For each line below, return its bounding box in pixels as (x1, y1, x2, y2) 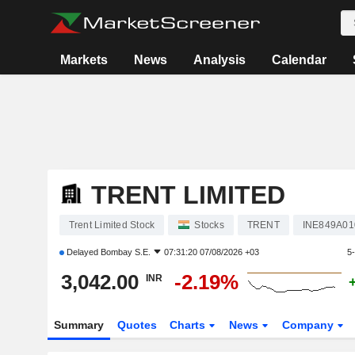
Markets (59, 53, 108, 67)
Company (282, 319, 338, 331)
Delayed (63, 247, 101, 257)
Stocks (194, 219, 224, 231)
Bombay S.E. (100, 247, 151, 257)
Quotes (116, 319, 157, 331)
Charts (170, 319, 209, 331)
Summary (53, 319, 104, 331)
